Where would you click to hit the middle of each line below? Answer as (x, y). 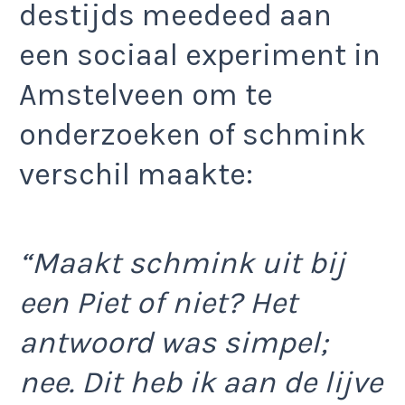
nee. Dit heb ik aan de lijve (201, 383)
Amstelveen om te (146, 94)
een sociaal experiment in (200, 55)
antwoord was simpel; (174, 343)
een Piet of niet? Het (158, 303)
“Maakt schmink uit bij (182, 264)
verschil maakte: (136, 174)
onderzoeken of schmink (193, 134)
